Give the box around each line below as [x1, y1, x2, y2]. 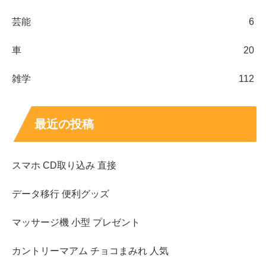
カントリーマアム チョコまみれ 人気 [12, 246, 169, 256]
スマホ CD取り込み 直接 [12, 160, 116, 171]
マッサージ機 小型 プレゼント [12, 217, 140, 228]
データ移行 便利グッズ [12, 189, 109, 199]
